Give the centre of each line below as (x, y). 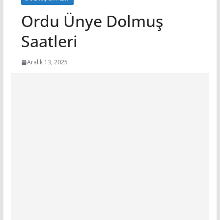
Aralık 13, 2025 (47, 62)
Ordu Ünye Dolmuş (92, 21)
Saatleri (49, 41)
